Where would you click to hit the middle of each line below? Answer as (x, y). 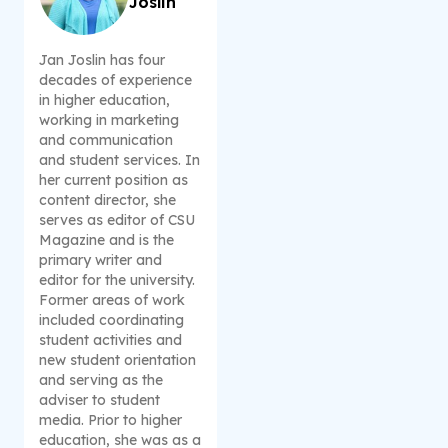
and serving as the (101, 380)
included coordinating (111, 320)
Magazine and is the (106, 240)
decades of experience (115, 80)
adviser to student (99, 400)
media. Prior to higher (110, 420)
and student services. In (119, 160)
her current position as (113, 180)
